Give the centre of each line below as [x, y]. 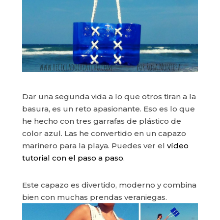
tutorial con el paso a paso [72, 158]
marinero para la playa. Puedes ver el [94, 145]
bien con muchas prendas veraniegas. [94, 197]
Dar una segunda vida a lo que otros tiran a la [109, 96]
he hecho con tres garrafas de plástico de [101, 121]
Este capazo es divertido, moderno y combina [109, 185]
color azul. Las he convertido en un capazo [104, 133]
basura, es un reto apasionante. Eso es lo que [108, 109]
